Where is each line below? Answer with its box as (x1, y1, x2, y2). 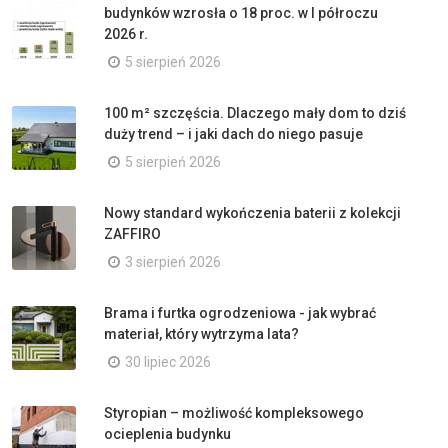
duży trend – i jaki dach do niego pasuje (104, 125, 363, 142)
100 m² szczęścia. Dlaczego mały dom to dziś (104, 104, 406, 121)
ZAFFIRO (104, 225, 161, 242)
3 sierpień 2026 (125, 253, 221, 270)
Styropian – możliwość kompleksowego (104, 404, 364, 421)
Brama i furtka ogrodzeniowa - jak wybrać (104, 304, 376, 321)
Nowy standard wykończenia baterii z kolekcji (104, 204, 401, 221)
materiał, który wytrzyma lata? (104, 325, 299, 342)
